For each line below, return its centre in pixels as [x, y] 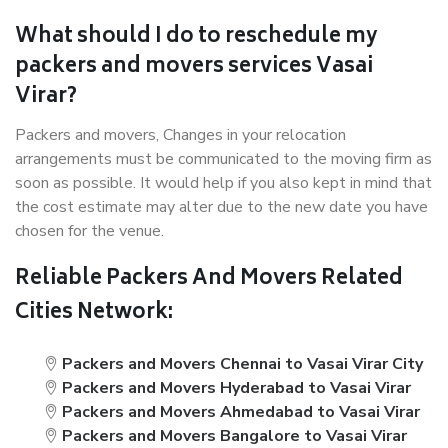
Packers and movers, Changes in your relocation [180, 135]
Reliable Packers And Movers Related [209, 279]
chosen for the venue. [89, 231]
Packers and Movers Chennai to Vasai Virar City [243, 364]
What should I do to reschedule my [196, 37]
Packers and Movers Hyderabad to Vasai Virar [237, 388]
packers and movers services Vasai [194, 67]
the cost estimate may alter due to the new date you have [221, 207]
